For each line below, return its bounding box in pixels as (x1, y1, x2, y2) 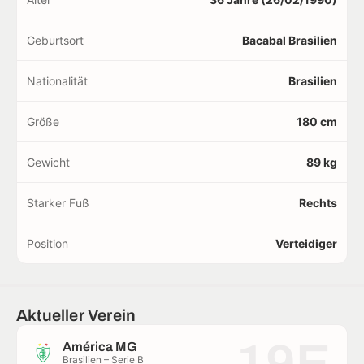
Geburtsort (27, 33, 84, 48)
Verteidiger (275, 236, 337, 251)
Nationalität (27, 74, 88, 89)
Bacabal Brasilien (242, 33, 337, 48)
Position (27, 236, 68, 251)
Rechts (299, 196, 337, 210)
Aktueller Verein (16, 306, 136, 325)
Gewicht (27, 155, 70, 170)
